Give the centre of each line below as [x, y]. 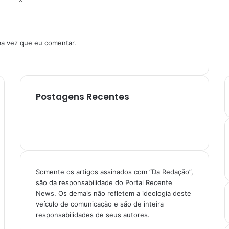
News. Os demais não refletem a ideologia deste [113, 193]
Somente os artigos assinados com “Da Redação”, [114, 171]
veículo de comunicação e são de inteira [99, 204]
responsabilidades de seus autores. [93, 214]
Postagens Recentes [82, 96]
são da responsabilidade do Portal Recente [104, 182]
